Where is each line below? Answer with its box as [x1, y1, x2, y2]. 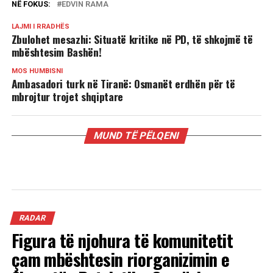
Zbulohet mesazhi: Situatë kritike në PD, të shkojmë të [11, 31, 253, 47]
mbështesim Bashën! [11, 44, 102, 60]
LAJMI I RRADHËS [11, 23, 69, 30]
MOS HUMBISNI [11, 67, 63, 75]
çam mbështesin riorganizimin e [11, 246, 230, 272]
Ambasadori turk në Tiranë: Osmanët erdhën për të [11, 76, 235, 91]
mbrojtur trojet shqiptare [11, 88, 123, 104]
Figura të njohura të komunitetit [11, 227, 233, 253]
